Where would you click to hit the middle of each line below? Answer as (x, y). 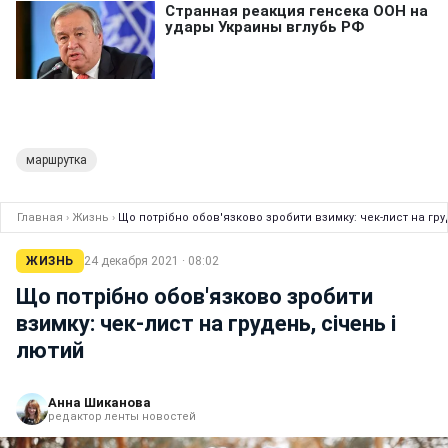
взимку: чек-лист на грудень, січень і (206, 323)
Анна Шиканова (99, 402)
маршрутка (56, 159)
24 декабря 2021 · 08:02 (151, 260)
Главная (40, 217)
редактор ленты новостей (122, 416)
